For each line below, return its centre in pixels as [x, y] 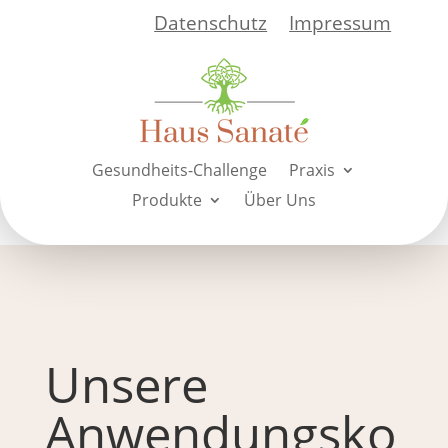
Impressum [340, 23]
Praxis [312, 170]
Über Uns [279, 200]
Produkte [166, 200]
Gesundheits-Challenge [180, 170]
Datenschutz [211, 23]
